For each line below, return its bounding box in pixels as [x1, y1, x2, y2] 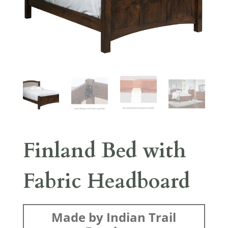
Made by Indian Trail [51, 209, 177, 226]
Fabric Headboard [22, 167, 190, 196]
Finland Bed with [22, 137, 186, 165]
